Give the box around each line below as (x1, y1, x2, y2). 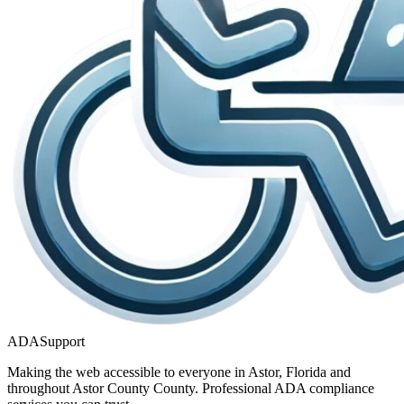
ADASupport (7, 333, 85, 349)
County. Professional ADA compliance (153, 380, 374, 396)
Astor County (72, 380, 150, 396)
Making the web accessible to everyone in (7, 363, 248, 380)
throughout (7, 380, 72, 396)
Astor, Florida (248, 363, 326, 380)
